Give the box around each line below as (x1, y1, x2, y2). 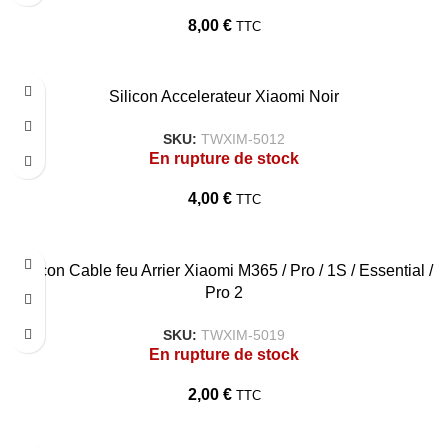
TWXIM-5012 (201, 131, 285, 148)
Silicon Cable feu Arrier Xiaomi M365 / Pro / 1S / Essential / (15, 261, 433, 279)
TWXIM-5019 (201, 326, 285, 343)
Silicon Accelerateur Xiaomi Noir (109, 88, 339, 106)
